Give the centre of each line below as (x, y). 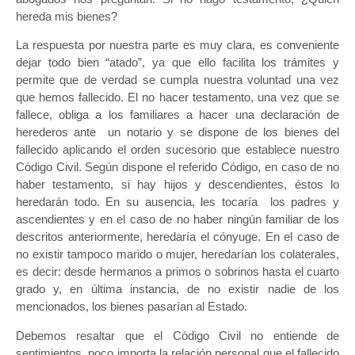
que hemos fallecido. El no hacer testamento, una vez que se (177, 97)
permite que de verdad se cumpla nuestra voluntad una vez (177, 80)
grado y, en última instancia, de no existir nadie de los (177, 289)
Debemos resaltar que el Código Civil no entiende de (177, 335)
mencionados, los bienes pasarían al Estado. (132, 307)
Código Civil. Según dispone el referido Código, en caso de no (177, 167)
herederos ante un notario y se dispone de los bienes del (177, 132)
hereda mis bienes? (67, 17)
